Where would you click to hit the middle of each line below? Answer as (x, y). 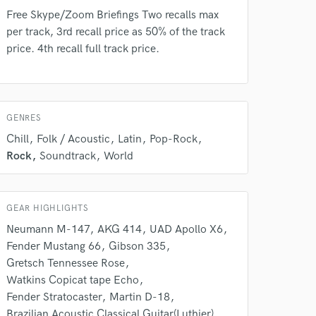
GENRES (24, 118)
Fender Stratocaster (54, 297)
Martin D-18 (140, 297)
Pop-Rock (174, 139)
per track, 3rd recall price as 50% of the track (116, 32)
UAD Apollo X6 (186, 230)
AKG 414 (120, 230)
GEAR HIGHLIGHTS (48, 208)
